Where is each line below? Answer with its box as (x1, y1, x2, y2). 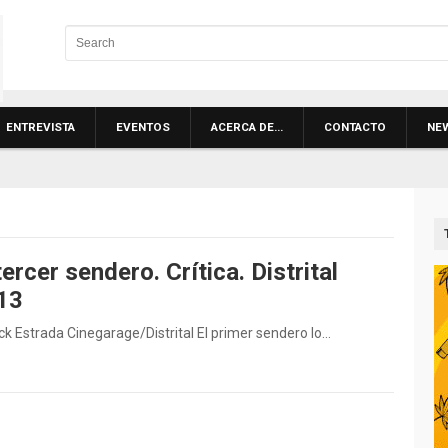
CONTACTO (324, 120, 386, 134)
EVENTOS (116, 120, 170, 134)
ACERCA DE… (211, 120, 283, 134)
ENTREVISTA (6, 120, 75, 134)
